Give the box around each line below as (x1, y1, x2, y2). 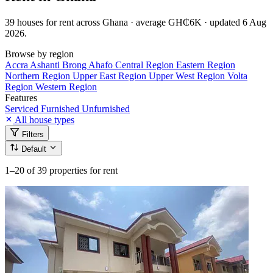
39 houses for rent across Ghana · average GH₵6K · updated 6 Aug (5, 16, 266, 27)
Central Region (115, 59, 176, 70)
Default (21, 144, 49, 154)
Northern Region (5, 70, 73, 81)
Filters (22, 129, 44, 139)
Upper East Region (73, 70, 149, 81)
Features (5, 92, 37, 103)
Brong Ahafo (62, 59, 115, 70)
